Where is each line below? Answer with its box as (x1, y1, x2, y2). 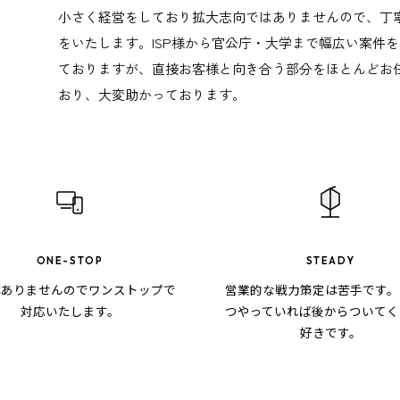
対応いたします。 (20, 302, 120, 321)
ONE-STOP (36, 254, 104, 268)
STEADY (305, 254, 355, 268)
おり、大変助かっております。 (58, 85, 246, 104)
